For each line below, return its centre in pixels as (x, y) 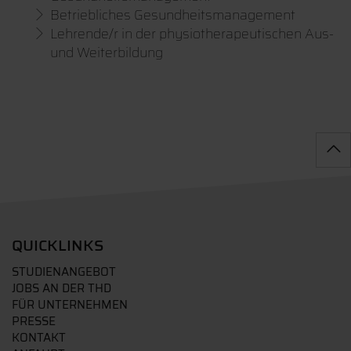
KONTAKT (39, 338)
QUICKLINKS (58, 246)
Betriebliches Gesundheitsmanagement (173, 15)
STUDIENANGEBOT (64, 272)
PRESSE (34, 322)
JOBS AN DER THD (62, 289)
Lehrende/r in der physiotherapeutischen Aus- (192, 34)
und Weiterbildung (107, 53)
